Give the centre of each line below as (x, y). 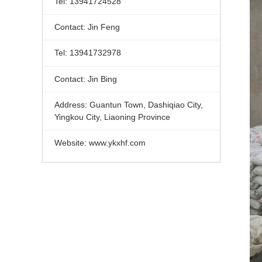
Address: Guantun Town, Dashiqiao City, (128, 105)
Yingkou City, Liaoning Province (112, 117)
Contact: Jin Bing (85, 79)
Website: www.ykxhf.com (100, 143)
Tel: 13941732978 (87, 53)
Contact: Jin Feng (87, 27)
